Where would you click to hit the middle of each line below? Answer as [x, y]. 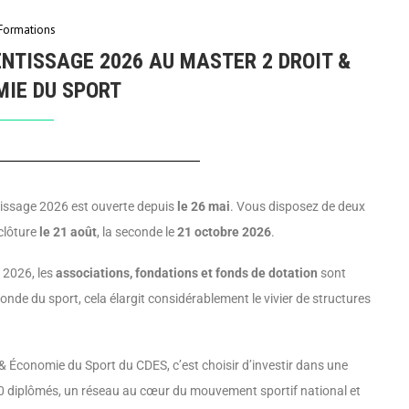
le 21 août [68, 232]
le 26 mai [204, 207]
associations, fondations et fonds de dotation [187, 273]
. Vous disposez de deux [298, 207]
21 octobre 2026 [224, 232]
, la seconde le [137, 232]
